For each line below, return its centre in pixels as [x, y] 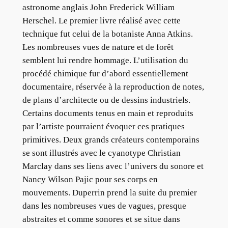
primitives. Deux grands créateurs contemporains [111, 140]
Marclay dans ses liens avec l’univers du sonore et [113, 166]
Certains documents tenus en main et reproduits [108, 113]
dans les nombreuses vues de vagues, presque [104, 206]
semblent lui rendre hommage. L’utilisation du [105, 61]
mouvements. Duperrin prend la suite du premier [109, 193]
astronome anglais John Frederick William [98, 8]
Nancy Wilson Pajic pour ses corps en [90, 180]
